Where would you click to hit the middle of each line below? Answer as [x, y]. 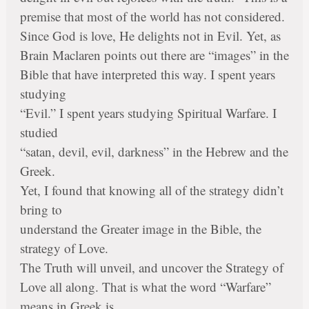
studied [39, 132]
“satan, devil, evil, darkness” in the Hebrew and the [154, 152]
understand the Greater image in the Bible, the [140, 229]
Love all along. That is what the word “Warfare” [145, 287]
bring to [41, 210]
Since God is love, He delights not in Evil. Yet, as [150, 36]
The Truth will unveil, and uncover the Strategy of [151, 268]
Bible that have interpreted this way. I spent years [147, 74]
